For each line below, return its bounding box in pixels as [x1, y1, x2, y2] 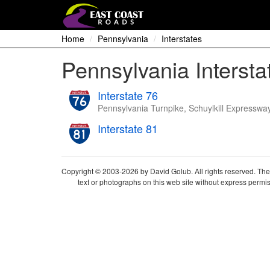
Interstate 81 [98, 121, 158, 136]
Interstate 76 [98, 87, 158, 103]
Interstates [162, 33, 202, 45]
